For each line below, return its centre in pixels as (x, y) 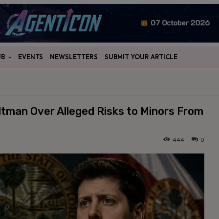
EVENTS (31, 57)
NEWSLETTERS (74, 57)
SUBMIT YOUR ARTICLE (141, 57)
